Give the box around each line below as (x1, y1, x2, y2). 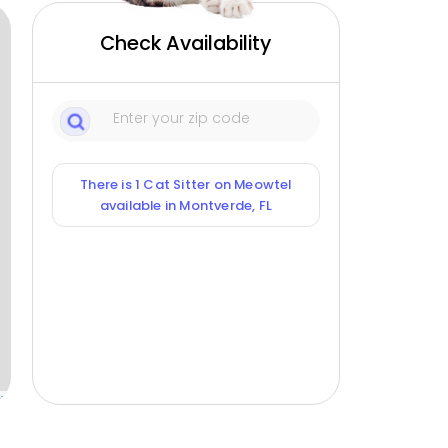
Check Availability (100, 29, 272, 58)
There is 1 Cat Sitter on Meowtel (80, 175, 292, 195)
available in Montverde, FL (99, 196, 273, 216)
